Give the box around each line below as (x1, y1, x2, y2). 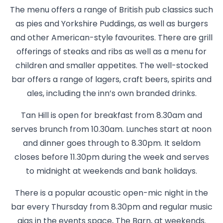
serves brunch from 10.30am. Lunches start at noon (11, 126, 212, 134)
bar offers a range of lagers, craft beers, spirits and (11, 76, 212, 84)
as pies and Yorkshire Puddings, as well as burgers (15, 20, 208, 28)
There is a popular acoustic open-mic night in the (15, 190, 208, 198)
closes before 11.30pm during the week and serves (14, 154, 209, 162)
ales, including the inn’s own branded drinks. (26, 90, 197, 98)
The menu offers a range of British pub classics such (10, 6, 213, 14)
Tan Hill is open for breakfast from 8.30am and (21, 112, 202, 120)
